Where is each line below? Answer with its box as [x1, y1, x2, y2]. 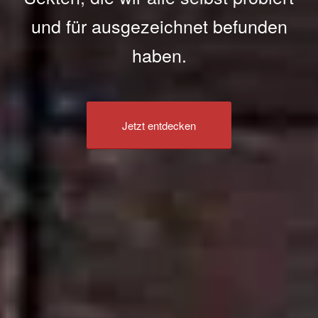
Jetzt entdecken [122, 117, 196, 133]
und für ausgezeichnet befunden [31, 13, 287, 39]
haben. [131, 42, 187, 68]
